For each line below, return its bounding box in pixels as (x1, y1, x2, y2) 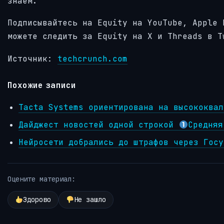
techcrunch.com (57, 53, 127, 64)
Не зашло (73, 195, 106, 204)
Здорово (22, 195, 51, 204)
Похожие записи (7, 79, 76, 90)
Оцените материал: (7, 174, 75, 184)
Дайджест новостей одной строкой (18, 119, 179, 130)
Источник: (7, 53, 57, 64)
